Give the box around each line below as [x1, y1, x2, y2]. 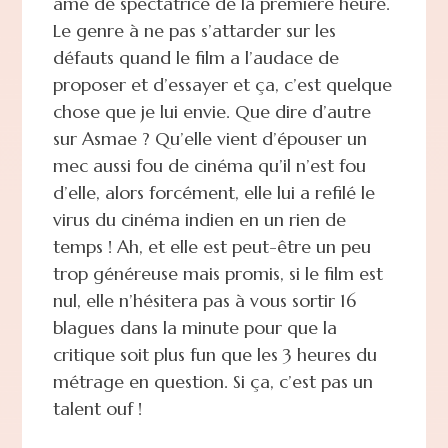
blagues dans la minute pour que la [52, 315, 337, 339]
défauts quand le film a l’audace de [52, 45, 339, 69]
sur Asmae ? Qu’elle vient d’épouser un [52, 126, 367, 150]
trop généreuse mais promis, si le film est [52, 261, 383, 285]
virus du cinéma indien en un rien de [52, 207, 346, 231]
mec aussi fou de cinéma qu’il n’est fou [52, 153, 366, 177]
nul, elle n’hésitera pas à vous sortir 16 [52, 288, 356, 312]
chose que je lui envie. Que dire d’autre [52, 99, 371, 123]
